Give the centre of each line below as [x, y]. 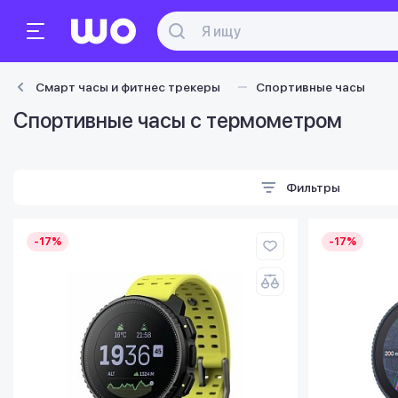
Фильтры [313, 187]
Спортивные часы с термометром [178, 120]
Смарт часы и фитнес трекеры [128, 87]
